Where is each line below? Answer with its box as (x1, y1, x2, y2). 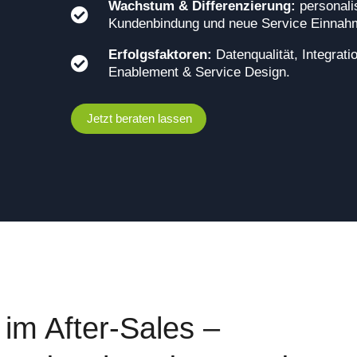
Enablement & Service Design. (108, 65, 291, 80)
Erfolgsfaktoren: (108, 47, 213, 63)
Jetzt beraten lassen (86, 112, 192, 126)
